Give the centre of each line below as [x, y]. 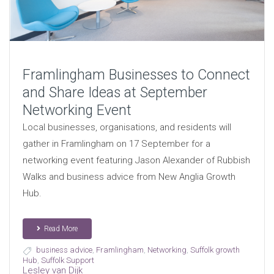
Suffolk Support [67, 260]
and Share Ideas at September [115, 93]
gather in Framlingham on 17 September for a [116, 144]
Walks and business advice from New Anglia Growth [129, 177]
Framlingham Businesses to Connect [136, 75]
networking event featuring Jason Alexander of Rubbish [136, 161]
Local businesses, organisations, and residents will [127, 128]
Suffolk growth [215, 250]
